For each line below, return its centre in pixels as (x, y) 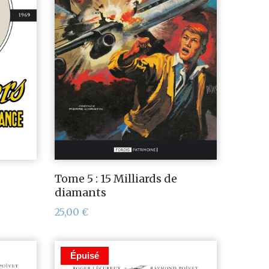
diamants (80, 193)
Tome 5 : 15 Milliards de (116, 179)
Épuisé (85, 256)
